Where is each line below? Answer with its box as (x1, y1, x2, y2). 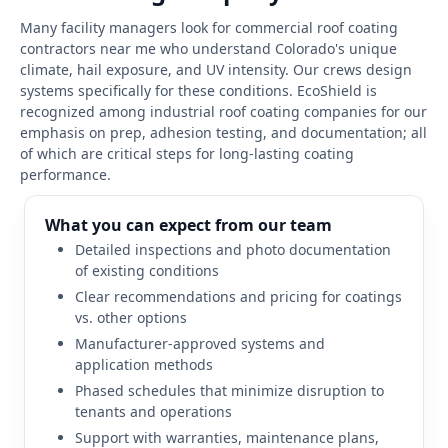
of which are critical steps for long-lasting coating (20, 143, 354, 163)
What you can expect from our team (45, 213, 332, 236)
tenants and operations (75, 401, 232, 421)
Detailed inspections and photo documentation (75, 239, 391, 259)
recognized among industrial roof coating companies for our (20, 101, 427, 121)
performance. (20, 164, 111, 184)
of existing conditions (75, 260, 219, 280)
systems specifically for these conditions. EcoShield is (20, 80, 377, 100)
